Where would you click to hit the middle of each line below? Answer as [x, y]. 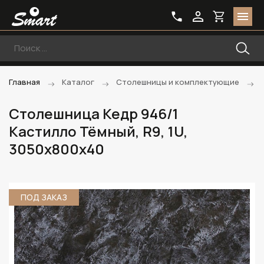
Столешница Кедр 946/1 [94, 113]
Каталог [78, 82]
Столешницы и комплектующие [178, 82]
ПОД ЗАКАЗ [44, 197]
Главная [24, 82]
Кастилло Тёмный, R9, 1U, [98, 131]
